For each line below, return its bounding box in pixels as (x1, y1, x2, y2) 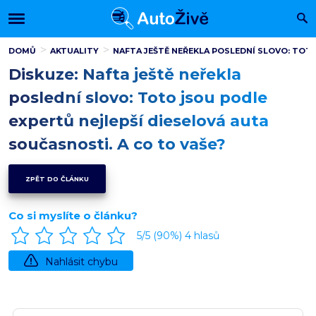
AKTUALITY (50, 46, 99, 56)
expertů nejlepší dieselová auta (8, 111, 269, 130)
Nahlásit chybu (45, 255, 118, 268)
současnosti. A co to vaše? (8, 135, 226, 154)
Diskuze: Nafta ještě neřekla (8, 65, 241, 84)
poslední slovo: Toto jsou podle (8, 88, 267, 107)
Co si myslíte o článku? (8, 209, 138, 222)
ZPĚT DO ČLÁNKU (25, 175, 89, 183)
